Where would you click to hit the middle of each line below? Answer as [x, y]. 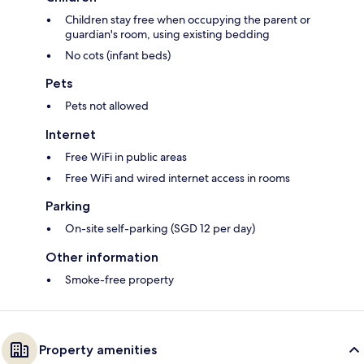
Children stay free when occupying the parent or [188, 20]
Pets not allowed [107, 106]
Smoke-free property [119, 280]
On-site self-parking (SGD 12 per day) [160, 229]
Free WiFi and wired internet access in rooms [178, 178]
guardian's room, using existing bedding [167, 35]
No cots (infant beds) [118, 56]
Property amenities [98, 350]
